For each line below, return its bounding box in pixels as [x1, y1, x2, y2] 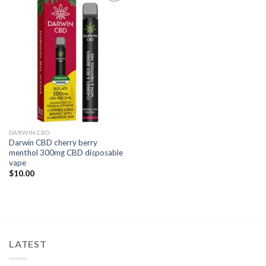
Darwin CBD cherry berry [8, 137, 97, 147]
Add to [99, 6, 120, 14]
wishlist [97, 14, 122, 23]
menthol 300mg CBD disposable [8, 147, 123, 157]
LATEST [9, 238, 47, 250]
